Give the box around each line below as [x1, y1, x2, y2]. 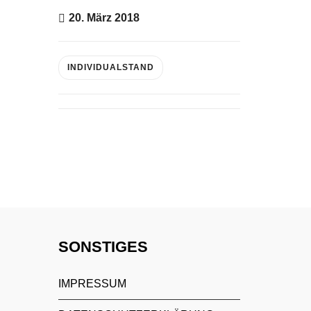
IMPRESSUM [58, 277, 126, 289]
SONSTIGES [58, 237, 148, 255]
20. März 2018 [68, 11, 140, 24]
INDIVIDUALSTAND [67, 62, 154, 72]
